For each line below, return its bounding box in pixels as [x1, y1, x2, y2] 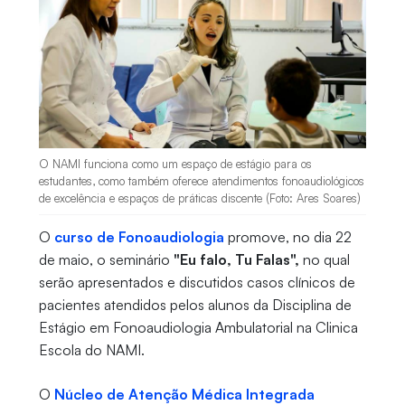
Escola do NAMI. [38, 341, 145, 360]
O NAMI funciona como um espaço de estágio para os [38, 156, 312, 172]
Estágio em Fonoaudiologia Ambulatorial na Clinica [38, 318, 358, 337]
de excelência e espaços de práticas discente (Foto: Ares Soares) [38, 191, 361, 206]
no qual [298, 250, 350, 269]
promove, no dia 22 [223, 228, 352, 247]
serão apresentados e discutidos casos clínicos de [38, 273, 355, 292]
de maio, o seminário [38, 250, 170, 269]
